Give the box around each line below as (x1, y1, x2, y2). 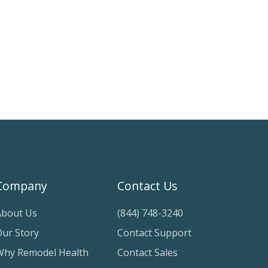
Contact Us (117, 178, 178, 194)
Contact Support (117, 226, 191, 240)
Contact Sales (117, 246, 178, 260)
